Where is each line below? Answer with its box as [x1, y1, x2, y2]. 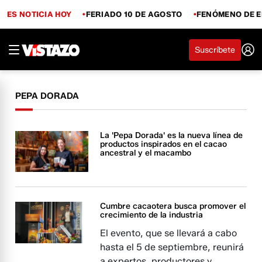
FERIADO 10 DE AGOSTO [85, 9, 182, 19]
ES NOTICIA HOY [7, 9, 72, 19]
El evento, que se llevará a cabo [100, 227, 237, 239]
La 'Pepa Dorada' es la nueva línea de [100, 130, 243, 140]
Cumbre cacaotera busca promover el [100, 201, 246, 212]
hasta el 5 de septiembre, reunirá [100, 242, 244, 253]
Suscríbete [195, 44, 235, 55]
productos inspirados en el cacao [100, 139, 227, 149]
